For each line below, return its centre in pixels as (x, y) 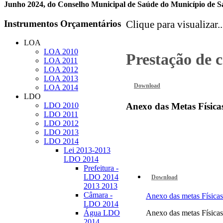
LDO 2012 (61, 123)
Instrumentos (31, 23)
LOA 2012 (61, 70)
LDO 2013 (61, 132)
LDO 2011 (61, 114)
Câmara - (98, 195)
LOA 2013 (61, 79)
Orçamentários (89, 23)
